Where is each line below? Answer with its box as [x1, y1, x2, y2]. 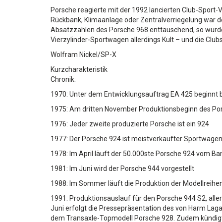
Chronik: [51, 75, 76, 83]
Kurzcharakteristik [51, 65, 108, 73]
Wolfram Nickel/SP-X [51, 51, 116, 58]
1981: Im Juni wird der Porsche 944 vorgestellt [51, 165, 194, 172]
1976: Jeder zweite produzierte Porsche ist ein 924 [51, 120, 209, 128]
